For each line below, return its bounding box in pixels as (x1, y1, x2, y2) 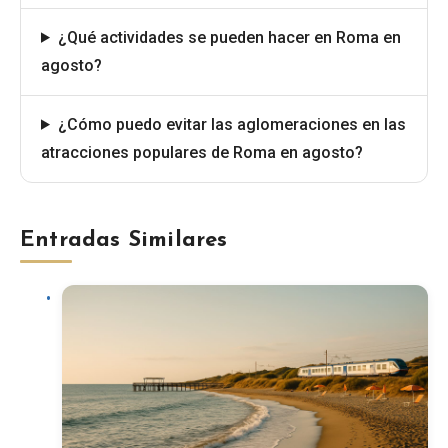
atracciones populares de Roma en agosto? (41, 142, 363, 162)
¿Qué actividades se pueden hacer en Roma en (57, 27, 401, 47)
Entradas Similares (20, 228, 228, 252)
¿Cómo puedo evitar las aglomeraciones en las (57, 114, 406, 134)
